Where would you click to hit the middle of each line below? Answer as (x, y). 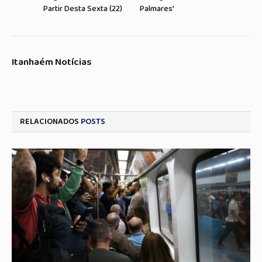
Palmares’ (157, 8)
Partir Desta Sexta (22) (83, 8)
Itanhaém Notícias (52, 62)
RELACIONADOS (50, 121)
